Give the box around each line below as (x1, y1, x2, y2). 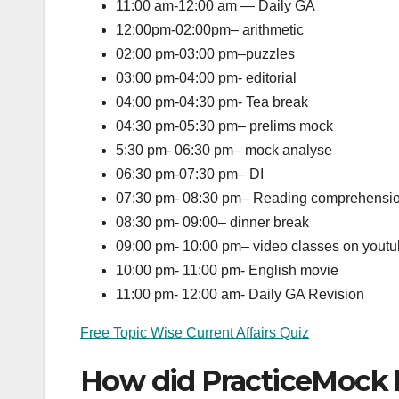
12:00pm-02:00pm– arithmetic (116, 21, 304, 37)
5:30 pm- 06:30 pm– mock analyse (116, 142, 332, 158)
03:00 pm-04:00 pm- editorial (116, 69, 297, 85)
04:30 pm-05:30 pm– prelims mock (116, 118, 333, 134)
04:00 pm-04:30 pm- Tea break (116, 94, 308, 110)
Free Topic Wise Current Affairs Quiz (80, 324, 309, 340)
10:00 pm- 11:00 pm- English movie (116, 262, 338, 278)
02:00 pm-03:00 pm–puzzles (116, 45, 295, 61)
